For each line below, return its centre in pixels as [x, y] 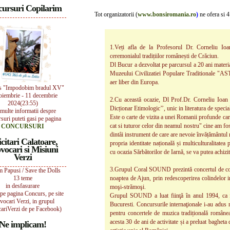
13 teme [23, 178]
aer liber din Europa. [135, 82]
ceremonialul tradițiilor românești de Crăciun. [164, 56]
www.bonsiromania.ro [167, 14]
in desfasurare [23, 186]
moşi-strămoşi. [128, 187]
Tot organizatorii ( [116, 14]
